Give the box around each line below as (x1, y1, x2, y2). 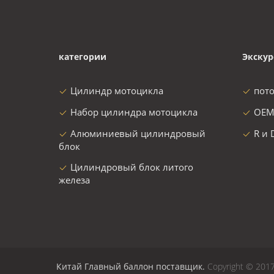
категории (59, 51, 106, 62)
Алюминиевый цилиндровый (70, 127, 206, 139)
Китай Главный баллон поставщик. (56, 261, 207, 272)
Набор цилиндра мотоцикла (70, 106, 198, 118)
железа (59, 174, 90, 186)
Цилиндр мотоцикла (70, 84, 163, 97)
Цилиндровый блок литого (70, 161, 193, 173)
